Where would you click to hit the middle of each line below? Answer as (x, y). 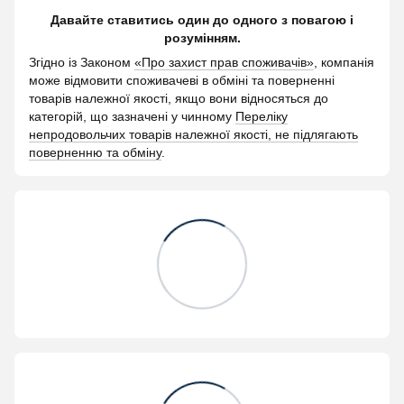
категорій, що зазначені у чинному (132, 116)
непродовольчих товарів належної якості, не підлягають (193, 134)
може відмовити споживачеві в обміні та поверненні (182, 80)
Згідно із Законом (82, 62)
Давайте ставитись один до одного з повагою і (202, 19)
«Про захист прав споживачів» (224, 62)
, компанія (344, 62)
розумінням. (202, 37)
